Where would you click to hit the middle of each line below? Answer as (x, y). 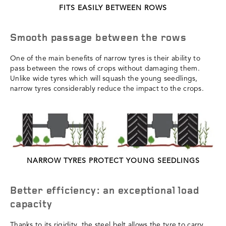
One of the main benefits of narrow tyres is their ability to (105, 58)
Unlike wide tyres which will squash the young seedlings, (104, 78)
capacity (31, 205)
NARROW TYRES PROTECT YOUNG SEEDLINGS (113, 161)
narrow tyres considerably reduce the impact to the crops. (107, 89)
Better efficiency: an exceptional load (105, 191)
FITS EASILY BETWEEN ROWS (113, 8)
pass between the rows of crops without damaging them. (105, 68)
